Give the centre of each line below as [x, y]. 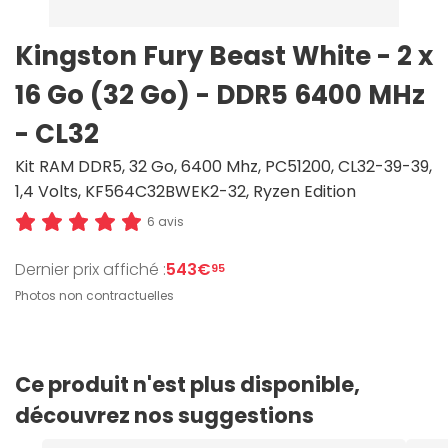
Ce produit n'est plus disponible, [187, 384]
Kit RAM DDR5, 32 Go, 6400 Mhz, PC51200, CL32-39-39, [223, 166]
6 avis [165, 222]
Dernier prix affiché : [90, 269]
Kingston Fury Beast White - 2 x [224, 56]
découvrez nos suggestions [164, 415]
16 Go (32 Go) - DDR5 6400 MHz [220, 95]
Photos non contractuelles [94, 295]
